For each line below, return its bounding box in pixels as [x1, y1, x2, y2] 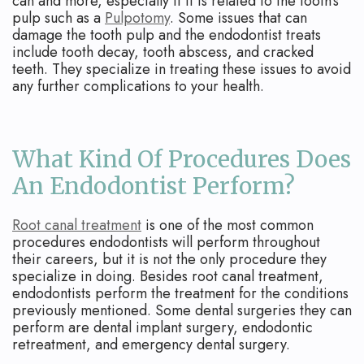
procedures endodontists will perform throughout [12, 232, 320, 253]
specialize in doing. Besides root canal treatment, [12, 266, 323, 288]
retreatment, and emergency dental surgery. [12, 334, 290, 356]
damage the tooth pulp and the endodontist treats [12, 24, 321, 46]
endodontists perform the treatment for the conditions [12, 283, 349, 305]
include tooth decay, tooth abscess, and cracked [12, 41, 314, 63]
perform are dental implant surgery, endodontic [12, 317, 313, 339]
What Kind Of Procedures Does [12, 145, 351, 175]
